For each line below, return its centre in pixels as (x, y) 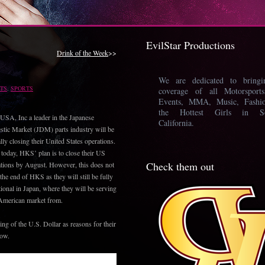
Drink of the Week (83, 53)
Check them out (180, 166)
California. (176, 123)
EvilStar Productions (190, 45)
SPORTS (22, 88)
